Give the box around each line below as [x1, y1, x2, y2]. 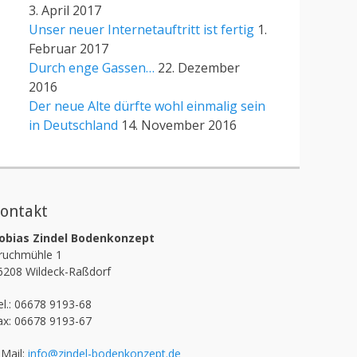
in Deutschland [29, 116, 118, 134]
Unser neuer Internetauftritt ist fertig [29, 21, 254, 38]
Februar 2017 [29, 40, 108, 57]
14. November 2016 [121, 116, 237, 134]
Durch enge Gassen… [29, 59, 155, 76]
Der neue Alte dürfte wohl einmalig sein [29, 97, 265, 115]
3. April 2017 [29, 2, 101, 19]
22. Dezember [158, 59, 240, 76]
